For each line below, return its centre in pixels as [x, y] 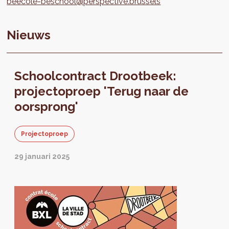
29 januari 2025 [42, 157]
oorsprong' [47, 107]
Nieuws [29, 35]
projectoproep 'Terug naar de [102, 91]
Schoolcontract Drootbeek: [96, 76]
